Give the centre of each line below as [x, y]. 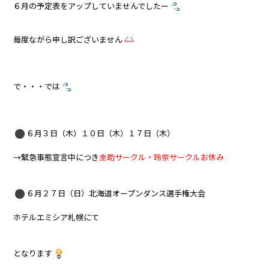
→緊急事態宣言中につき [56, 157]
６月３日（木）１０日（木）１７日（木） [101, 133]
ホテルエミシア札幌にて [56, 217]
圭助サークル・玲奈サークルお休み [162, 157]
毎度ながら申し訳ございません [68, 39]
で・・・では [37, 86]
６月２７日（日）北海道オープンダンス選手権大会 [116, 193]
